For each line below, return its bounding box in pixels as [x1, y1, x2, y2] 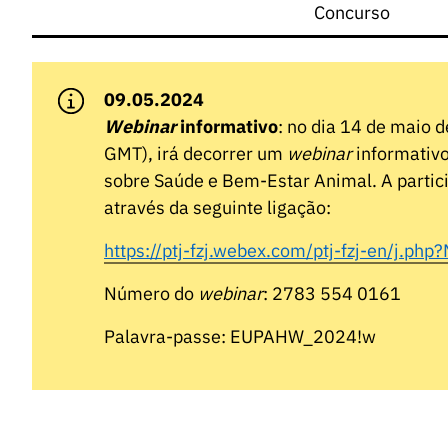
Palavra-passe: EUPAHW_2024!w [104, 325, 376, 349]
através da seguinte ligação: [104, 196, 331, 220]
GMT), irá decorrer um [104, 142, 287, 166]
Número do [104, 282, 198, 306]
